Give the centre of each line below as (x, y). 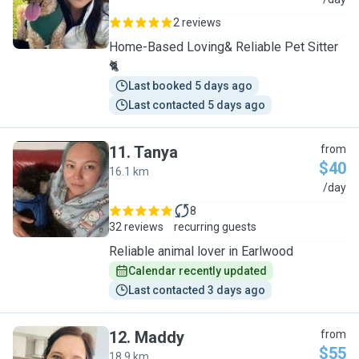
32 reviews (136, 227)
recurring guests (215, 227)
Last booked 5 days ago (190, 86)
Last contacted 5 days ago (197, 105)
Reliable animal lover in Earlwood (201, 251)
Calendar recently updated (198, 271)
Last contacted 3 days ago (197, 290)
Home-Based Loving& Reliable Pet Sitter (224, 47)
